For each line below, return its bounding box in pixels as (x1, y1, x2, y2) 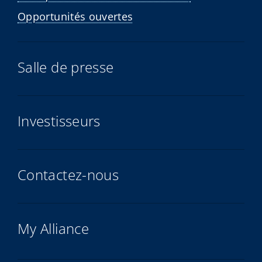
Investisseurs (18, 111, 101, 130)
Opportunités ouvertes (18, 9, 133, 23)
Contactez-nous (18, 164, 119, 184)
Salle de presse (18, 57, 114, 77)
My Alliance (18, 218, 89, 238)
